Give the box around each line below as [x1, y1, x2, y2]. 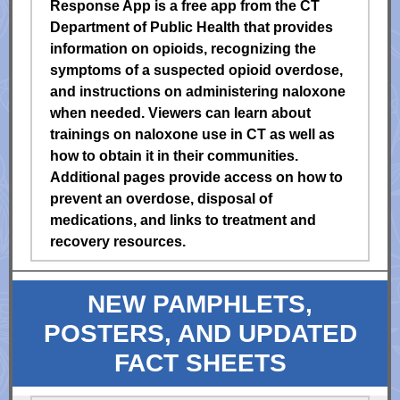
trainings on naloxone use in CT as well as [50, 127, 335, 142]
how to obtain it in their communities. [50, 148, 298, 163]
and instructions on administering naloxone [50, 84, 346, 99]
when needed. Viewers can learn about [50, 105, 311, 121]
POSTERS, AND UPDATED [43, 320, 357, 347]
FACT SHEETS [113, 349, 287, 377]
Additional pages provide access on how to [50, 170, 343, 185]
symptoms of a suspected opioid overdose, [50, 62, 343, 78]
